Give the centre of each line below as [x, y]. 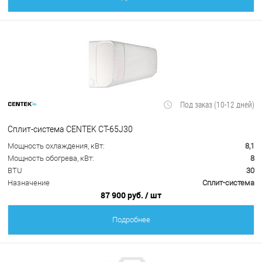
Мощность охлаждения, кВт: [56, 146]
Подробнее [131, 220]
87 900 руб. [123, 195]
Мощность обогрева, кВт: [51, 158]
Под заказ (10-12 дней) [217, 105]
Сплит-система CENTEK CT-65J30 [70, 129]
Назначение [29, 183]
